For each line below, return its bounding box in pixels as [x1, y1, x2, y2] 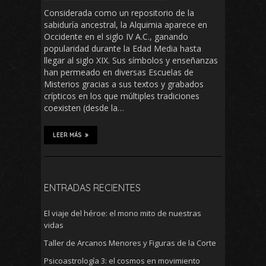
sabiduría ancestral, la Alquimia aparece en [44, 19, 207, 31]
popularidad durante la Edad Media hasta [44, 43, 201, 55]
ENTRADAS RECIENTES [44, 182, 141, 194]
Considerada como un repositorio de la [44, 7, 194, 19]
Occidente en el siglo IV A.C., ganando [44, 31, 188, 43]
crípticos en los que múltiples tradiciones [44, 90, 199, 102]
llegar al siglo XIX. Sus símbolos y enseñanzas [44, 55, 218, 66]
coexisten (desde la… [44, 102, 124, 114]
